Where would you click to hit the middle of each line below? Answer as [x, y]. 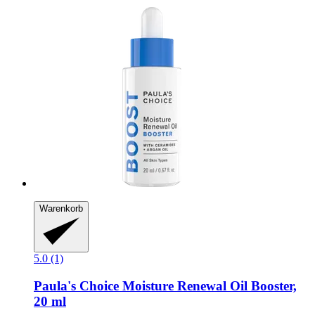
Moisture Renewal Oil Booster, [208, 285]
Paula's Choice [76, 285]
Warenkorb [61, 209]
